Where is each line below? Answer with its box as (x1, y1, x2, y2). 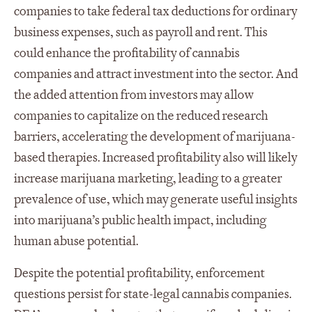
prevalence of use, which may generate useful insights (14, 192, 297, 208)
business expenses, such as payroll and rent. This (14, 24, 267, 41)
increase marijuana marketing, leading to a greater (14, 171, 282, 187)
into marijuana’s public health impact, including (14, 212, 267, 229)
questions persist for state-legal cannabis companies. (14, 286, 292, 303)
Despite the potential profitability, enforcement (14, 265, 265, 282)
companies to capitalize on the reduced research (14, 108, 268, 125)
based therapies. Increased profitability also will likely (14, 150, 297, 166)
